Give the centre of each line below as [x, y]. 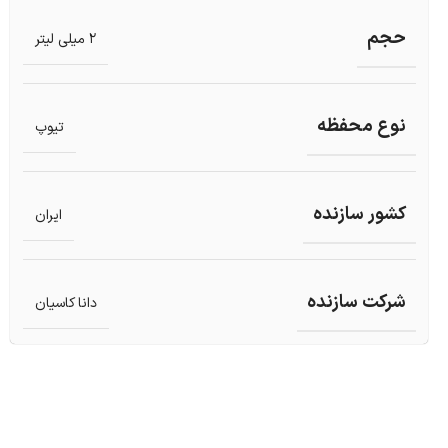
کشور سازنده [359, 215]
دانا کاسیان [65, 303]
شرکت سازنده [356, 303]
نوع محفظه [361, 127]
